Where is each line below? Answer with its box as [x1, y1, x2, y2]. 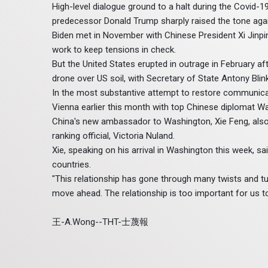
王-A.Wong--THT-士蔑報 [52, 217, 148, 228]
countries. [52, 159, 91, 170]
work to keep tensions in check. [52, 44, 176, 56]
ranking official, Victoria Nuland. [52, 130, 175, 142]
